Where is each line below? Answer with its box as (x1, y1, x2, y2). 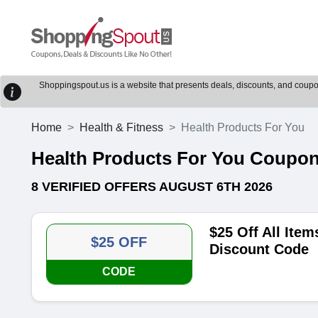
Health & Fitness (79, 121, 163, 133)
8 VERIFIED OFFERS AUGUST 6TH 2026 (31, 180, 273, 194)
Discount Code (209, 241, 309, 257)
